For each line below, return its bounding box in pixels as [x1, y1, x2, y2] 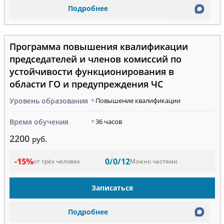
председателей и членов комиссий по [9, 52, 181, 65]
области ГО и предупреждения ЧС [9, 77, 163, 90]
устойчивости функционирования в [9, 65, 174, 77]
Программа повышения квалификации [9, 40, 188, 52]
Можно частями [130, 157, 177, 166]
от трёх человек [33, 157, 80, 166]
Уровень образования [9, 95, 88, 105]
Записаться [91, 182, 133, 192]
